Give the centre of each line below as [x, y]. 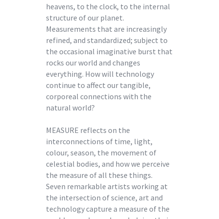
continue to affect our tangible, [98, 85]
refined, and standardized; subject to [107, 40]
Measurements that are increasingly [106, 29]
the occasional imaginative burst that [109, 51]
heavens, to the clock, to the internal [108, 6]
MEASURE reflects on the [88, 130]
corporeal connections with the [99, 96]
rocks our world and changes [93, 62]
